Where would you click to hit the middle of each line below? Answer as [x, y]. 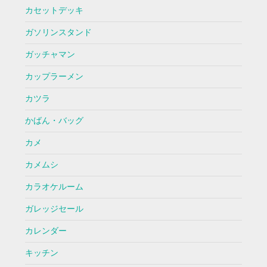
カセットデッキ [54, 11]
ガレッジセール [54, 209]
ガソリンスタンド [58, 33]
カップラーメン [54, 77]
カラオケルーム [54, 187]
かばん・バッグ [54, 121]
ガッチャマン [50, 55]
